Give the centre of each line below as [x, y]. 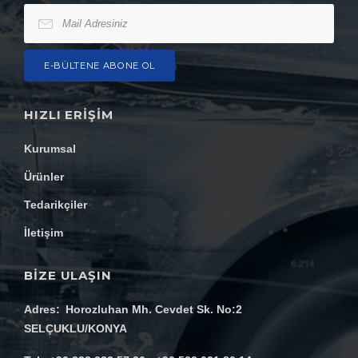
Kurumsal [50, 149]
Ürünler [44, 177]
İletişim [44, 233]
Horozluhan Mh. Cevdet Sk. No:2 [154, 310]
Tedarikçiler [56, 205]
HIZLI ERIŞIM [69, 115]
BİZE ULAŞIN [68, 276]
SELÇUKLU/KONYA [76, 329]
